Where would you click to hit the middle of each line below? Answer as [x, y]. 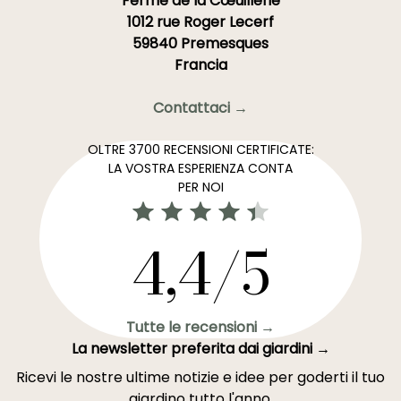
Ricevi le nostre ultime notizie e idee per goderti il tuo [200, 377]
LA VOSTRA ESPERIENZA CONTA [200, 168]
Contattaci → [200, 108]
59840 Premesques [200, 43]
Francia [200, 65]
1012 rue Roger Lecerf [200, 22]
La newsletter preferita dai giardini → [200, 349]
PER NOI [200, 187]
